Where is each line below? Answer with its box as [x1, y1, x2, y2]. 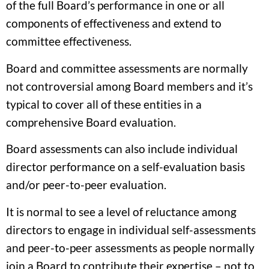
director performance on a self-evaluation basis [6, 160, 245, 174]
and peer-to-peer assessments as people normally [6, 240, 255, 255]
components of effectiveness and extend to [6, 16, 222, 31]
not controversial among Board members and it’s [6, 79, 253, 93]
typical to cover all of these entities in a [6, 97, 202, 111]
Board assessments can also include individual [6, 142, 238, 156]
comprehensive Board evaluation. [6, 115, 176, 129]
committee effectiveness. [6, 34, 131, 49]
